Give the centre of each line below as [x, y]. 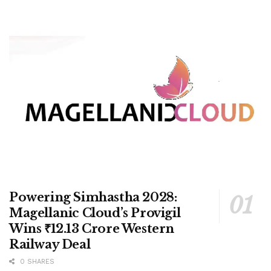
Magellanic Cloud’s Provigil [95, 213]
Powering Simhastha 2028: [93, 197]
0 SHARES [36, 261]
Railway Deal [50, 244]
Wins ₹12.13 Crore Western [92, 228]
